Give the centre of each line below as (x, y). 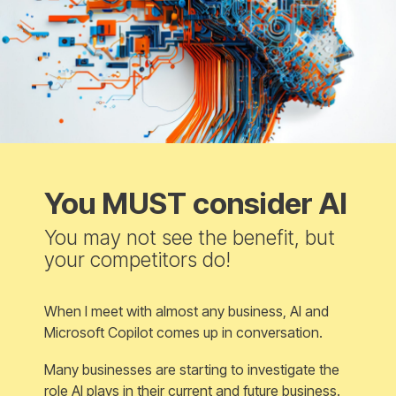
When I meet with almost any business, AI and (187, 311)
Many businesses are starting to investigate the (192, 369)
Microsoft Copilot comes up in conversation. (183, 332)
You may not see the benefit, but (190, 237)
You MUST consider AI (196, 203)
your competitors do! (137, 259)
